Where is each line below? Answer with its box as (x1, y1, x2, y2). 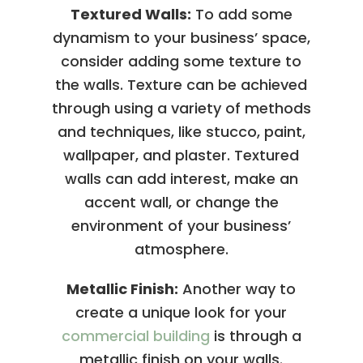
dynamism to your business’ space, (52, 27, 310, 48)
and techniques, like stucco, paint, (57, 121, 305, 142)
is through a (209, 325, 301, 346)
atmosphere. (134, 238, 228, 259)
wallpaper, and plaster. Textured (63, 144, 300, 165)
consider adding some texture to (61, 50, 302, 71)
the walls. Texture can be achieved (55, 74, 308, 95)
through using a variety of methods (51, 97, 311, 118)
